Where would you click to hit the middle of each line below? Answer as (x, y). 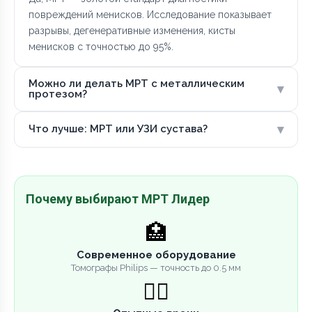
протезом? (58, 94)
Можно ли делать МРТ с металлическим (136, 83)
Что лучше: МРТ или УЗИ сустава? (118, 129)
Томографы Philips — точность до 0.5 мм (156, 267)
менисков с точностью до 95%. (101, 46)
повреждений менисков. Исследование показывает (150, 14)
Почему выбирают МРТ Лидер (118, 198)
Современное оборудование (156, 255)
